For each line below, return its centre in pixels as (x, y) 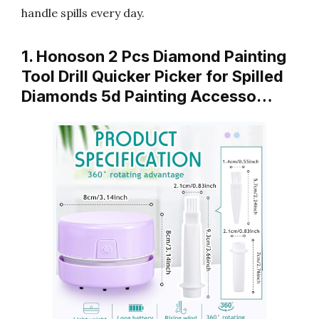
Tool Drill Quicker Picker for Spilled (152, 76)
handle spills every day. (83, 13)
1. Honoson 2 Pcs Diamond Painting (154, 56)
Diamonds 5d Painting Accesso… (147, 96)
